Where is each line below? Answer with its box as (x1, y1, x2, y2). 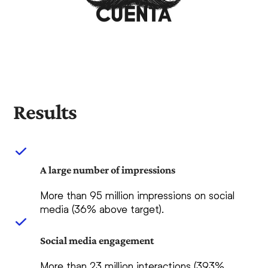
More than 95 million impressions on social (40, 188, 235, 202)
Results (13, 100, 77, 124)
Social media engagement (40, 234, 154, 247)
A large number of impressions (40, 164, 176, 176)
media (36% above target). (40, 202, 165, 216)
